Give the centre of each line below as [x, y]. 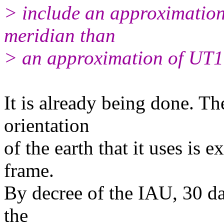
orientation [47, 125]
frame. [29, 170]
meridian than [60, 35]
